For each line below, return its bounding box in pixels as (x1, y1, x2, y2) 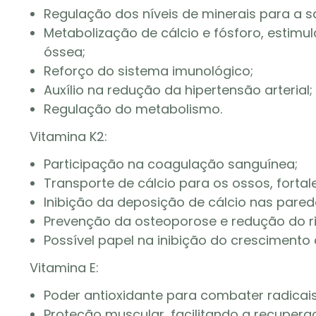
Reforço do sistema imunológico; (44, 62, 253, 80)
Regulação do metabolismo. (44, 100, 222, 118)
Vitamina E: (30, 259, 99, 276)
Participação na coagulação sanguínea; (44, 155, 298, 173)
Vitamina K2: (30, 128, 107, 145)
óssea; (44, 43, 85, 61)
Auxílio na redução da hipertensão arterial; (44, 81, 312, 99)
